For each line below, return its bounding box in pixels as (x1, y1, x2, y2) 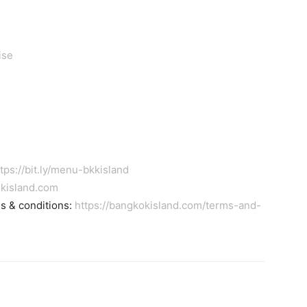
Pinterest (60, 284, 91, 295)
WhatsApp (142, 284, 178, 295)
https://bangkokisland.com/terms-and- (75, 199, 261, 212)
